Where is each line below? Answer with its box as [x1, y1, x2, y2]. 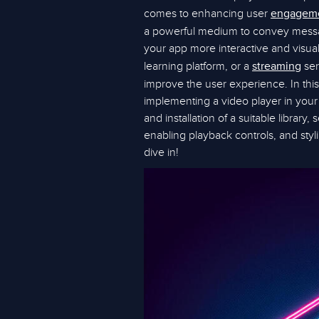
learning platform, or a [144, 59, 252, 73]
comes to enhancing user [144, 6, 271, 21]
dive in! [144, 145, 179, 159]
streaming [252, 61, 301, 73]
